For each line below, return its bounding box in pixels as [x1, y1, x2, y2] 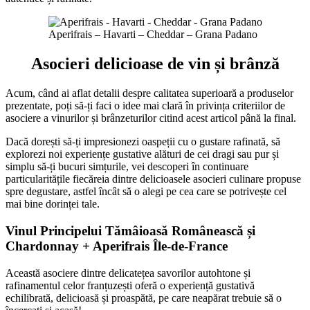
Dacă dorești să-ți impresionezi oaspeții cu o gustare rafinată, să [6, 136, 280, 148]
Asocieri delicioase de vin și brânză [30, 55, 280, 73]
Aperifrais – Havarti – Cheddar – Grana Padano [48, 28, 257, 41]
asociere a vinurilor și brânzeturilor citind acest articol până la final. [6, 112, 296, 125]
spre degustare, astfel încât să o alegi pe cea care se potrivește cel [6, 185, 286, 198]
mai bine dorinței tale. [6, 198, 100, 210]
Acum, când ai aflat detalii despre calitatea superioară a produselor [6, 87, 293, 100]
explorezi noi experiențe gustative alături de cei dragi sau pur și [6, 148, 279, 161]
